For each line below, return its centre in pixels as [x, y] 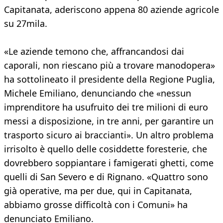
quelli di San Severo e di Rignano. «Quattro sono [106, 177]
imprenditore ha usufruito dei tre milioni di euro [106, 107]
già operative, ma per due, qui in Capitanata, [98, 191]
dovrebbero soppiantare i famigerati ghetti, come [109, 163]
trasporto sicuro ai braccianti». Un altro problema [109, 135]
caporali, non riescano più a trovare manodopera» [110, 65]
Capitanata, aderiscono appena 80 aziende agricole [111, 10]
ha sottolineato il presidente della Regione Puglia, [110, 79]
